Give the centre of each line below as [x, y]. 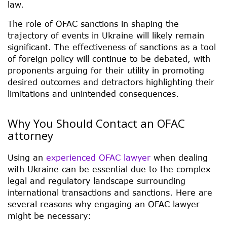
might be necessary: [49, 215]
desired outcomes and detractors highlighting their [111, 82]
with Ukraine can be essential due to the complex [109, 169]
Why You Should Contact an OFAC [96, 123]
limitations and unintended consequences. [93, 93]
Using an [27, 157]
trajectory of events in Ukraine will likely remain [106, 35]
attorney [30, 135]
